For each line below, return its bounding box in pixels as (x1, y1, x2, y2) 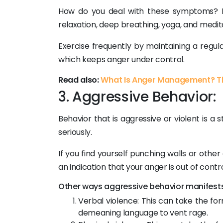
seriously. (58, 126, 92, 138)
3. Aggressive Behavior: (58, 87, 216, 107)
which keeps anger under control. (58, 54, 185, 65)
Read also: (58, 74, 101, 86)
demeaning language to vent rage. (78, 207, 208, 219)
